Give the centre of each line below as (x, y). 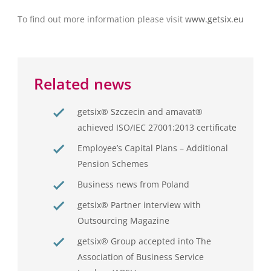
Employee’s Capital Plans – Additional (153, 148)
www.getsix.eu (214, 19)
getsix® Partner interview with (139, 204)
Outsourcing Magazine (123, 220)
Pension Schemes (113, 163)
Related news (83, 83)
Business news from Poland (133, 184)
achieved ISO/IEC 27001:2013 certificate (157, 127)
